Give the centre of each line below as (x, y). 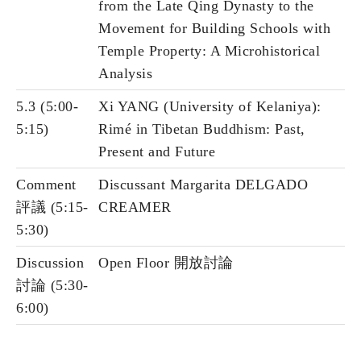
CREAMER (135, 207)
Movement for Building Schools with (214, 29)
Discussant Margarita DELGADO (203, 185)
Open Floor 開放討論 (166, 263)
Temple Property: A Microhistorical (209, 51)
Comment (46, 185)
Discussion (50, 263)
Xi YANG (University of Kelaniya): (210, 107)
